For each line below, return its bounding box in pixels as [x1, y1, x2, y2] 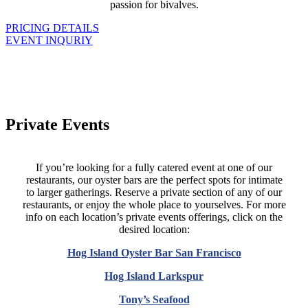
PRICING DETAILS [5, 22, 99, 34]
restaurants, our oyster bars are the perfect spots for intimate [25, 174, 283, 186]
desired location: [118, 223, 190, 236]
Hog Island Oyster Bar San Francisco [67, 247, 241, 259]
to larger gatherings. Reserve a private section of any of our [26, 186, 282, 199]
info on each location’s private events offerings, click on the [25, 211, 283, 223]
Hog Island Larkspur [104, 270, 203, 283]
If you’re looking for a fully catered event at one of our [36, 162, 272, 174]
